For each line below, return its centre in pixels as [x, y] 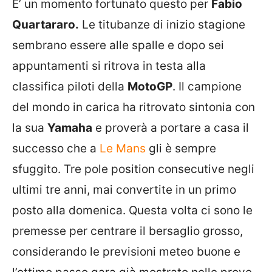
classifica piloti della [70, 86]
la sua [30, 127]
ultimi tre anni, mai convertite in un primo [124, 189]
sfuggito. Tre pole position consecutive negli [133, 169]
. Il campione [207, 86]
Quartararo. [46, 24]
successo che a [56, 148]
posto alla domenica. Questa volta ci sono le [132, 210]
